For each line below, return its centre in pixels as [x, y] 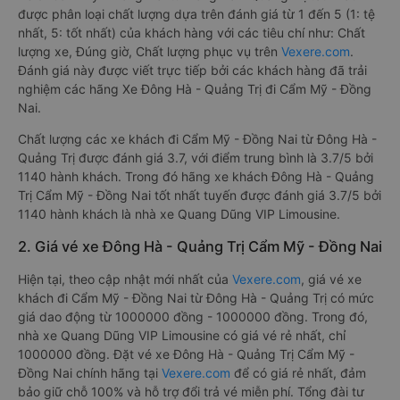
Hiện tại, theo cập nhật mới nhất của [125, 279]
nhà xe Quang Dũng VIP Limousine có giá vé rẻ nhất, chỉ [182, 335]
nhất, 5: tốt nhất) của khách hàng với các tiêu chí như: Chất [192, 33]
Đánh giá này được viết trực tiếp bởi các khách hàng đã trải [192, 70]
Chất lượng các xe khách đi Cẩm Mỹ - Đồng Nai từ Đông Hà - [197, 139]
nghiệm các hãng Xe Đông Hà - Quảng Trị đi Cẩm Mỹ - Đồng [195, 89]
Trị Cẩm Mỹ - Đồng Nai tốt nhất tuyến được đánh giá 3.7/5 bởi [200, 195]
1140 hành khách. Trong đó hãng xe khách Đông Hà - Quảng [196, 176]
